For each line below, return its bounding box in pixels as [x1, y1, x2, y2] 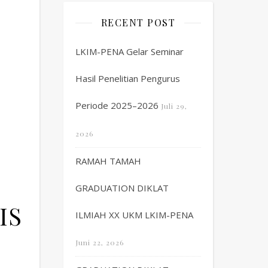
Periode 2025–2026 [75, 99, 159, 111]
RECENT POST [100, 16, 176, 29]
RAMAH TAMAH [75, 155, 141, 167]
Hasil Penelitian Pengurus [75, 72, 180, 84]
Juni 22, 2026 [75, 237, 124, 247]
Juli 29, [161, 101, 187, 111]
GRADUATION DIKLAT [75, 182, 169, 194]
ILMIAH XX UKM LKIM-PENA [75, 209, 193, 221]
